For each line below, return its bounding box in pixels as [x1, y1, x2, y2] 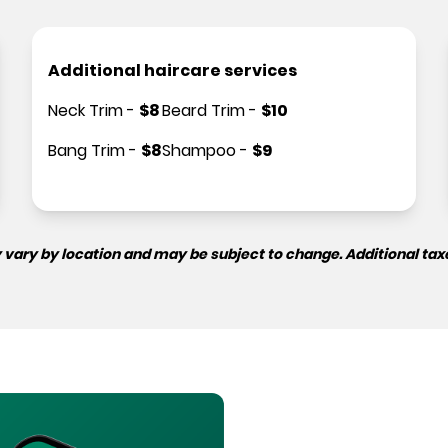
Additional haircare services [48, 59, 297, 82]
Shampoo [162, 139, 236, 162]
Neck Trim [48, 99, 123, 122]
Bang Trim [48, 139, 125, 162]
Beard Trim [162, 99, 245, 122]
